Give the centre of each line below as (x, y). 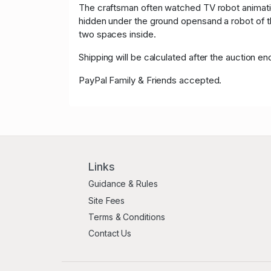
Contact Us (110, 233)
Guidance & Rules (123, 184)
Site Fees (107, 200)
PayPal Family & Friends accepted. (150, 80)
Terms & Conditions (127, 217)
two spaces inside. (117, 34)
